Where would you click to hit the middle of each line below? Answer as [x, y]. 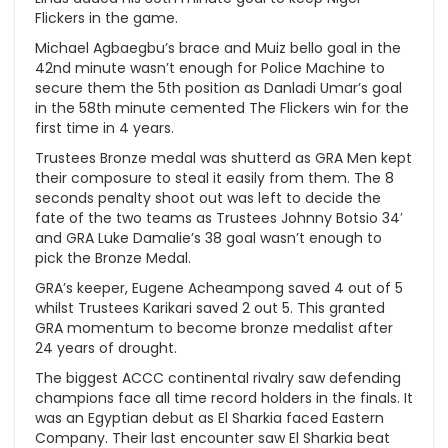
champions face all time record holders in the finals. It [224, 397]
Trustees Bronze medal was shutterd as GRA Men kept [223, 157]
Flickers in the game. [106, 17]
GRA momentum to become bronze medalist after [214, 327]
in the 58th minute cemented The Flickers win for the [222, 107]
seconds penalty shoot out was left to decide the [208, 197]
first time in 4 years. [104, 127]
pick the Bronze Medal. [113, 257]
